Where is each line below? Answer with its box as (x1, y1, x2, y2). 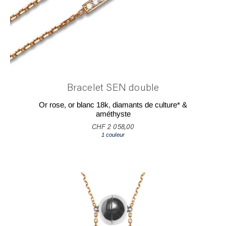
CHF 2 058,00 (91, 124, 135, 132)
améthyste (95, 109, 131, 118)
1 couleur (101, 132, 125, 138)
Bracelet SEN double (67, 83, 159, 93)
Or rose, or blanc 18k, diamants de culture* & (39, 100, 187, 109)
